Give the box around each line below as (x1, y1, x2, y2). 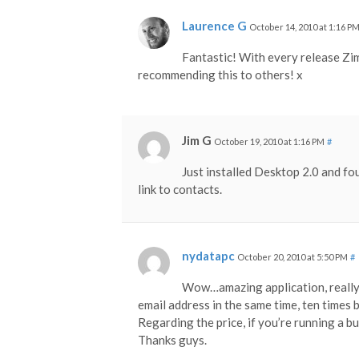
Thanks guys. (138, 332, 207, 347)
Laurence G (182, 18, 247, 33)
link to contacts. (138, 181, 222, 196)
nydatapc (182, 248, 235, 263)
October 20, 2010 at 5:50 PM (237, 251, 348, 262)
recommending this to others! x (138, 67, 303, 82)
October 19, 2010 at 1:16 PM (214, 135, 325, 147)
